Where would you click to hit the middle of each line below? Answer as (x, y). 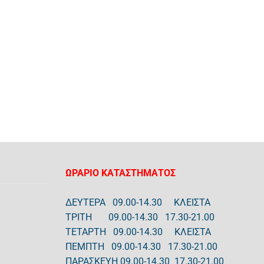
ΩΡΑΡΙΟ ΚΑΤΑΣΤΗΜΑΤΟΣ (122, 173)
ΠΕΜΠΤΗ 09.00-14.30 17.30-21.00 (141, 247)
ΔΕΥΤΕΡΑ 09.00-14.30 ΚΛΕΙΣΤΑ (138, 203)
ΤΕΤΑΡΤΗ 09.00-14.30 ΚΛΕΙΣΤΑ (138, 232)
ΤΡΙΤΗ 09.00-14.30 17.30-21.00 (141, 217)
